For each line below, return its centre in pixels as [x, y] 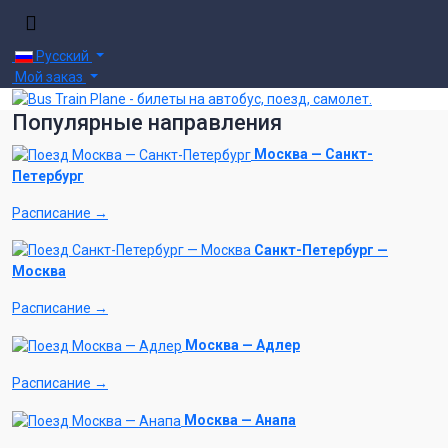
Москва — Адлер [242, 345]
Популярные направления [147, 122]
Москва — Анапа [240, 420]
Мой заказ [49, 77]
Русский [62, 56]
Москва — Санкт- [313, 153]
